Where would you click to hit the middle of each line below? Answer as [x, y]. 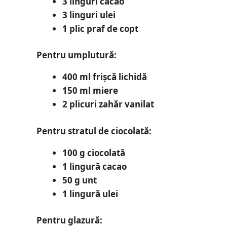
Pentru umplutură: [77, 55]
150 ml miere [90, 91]
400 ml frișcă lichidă [104, 77]
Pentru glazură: [69, 220]
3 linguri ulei [89, 15]
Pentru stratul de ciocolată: [94, 131]
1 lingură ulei [90, 194]
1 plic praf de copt [100, 28]
